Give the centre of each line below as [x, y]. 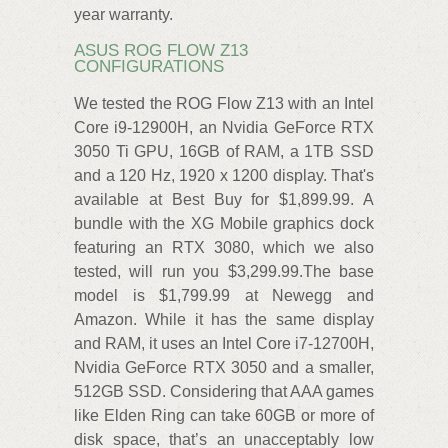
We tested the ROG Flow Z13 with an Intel [224, 103]
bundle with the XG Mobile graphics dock [224, 223]
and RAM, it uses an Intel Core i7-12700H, [224, 343]
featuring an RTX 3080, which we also [224, 247]
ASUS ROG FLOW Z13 [161, 51]
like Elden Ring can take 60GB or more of [224, 415]
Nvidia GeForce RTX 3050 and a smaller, [224, 367]
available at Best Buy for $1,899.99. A [224, 199]
